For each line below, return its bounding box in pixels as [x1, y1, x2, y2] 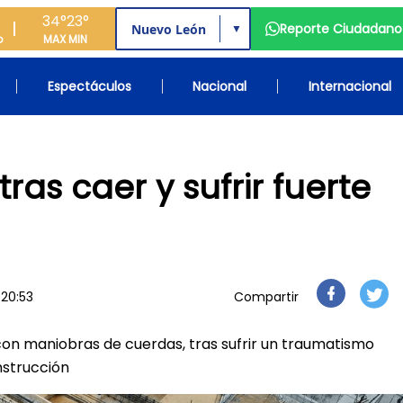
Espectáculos [47, 77, 131, 95]
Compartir [234, 288, 299, 306]
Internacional [308, 77, 391, 95]
